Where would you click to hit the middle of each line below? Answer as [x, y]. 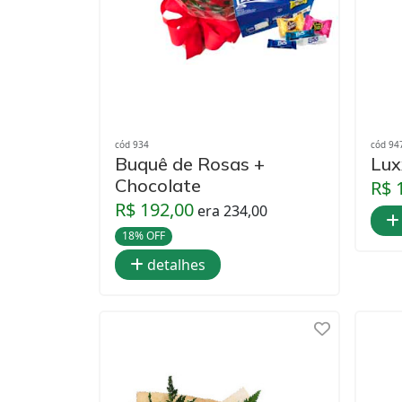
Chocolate [158, 186]
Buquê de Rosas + [190, 164]
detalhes [175, 264]
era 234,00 [232, 211]
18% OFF [143, 236]
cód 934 [132, 145]
